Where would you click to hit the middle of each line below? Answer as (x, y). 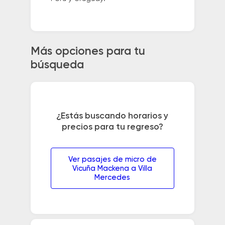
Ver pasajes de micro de (112, 160)
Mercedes (113, 178)
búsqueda (57, 66)
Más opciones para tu (88, 52)
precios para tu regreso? (112, 127)
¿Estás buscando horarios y (113, 116)
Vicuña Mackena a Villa (113, 169)
